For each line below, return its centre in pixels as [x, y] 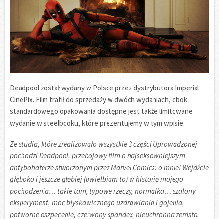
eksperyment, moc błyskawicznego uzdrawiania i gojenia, [97, 203]
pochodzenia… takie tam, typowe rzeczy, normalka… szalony [103, 191]
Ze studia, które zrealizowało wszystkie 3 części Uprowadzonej [103, 144]
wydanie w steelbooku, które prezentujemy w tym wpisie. [97, 123]
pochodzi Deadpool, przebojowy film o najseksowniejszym [98, 156]
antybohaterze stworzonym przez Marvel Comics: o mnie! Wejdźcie [109, 168]
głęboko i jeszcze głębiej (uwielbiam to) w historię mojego [97, 179]
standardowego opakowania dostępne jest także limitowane [101, 111]
